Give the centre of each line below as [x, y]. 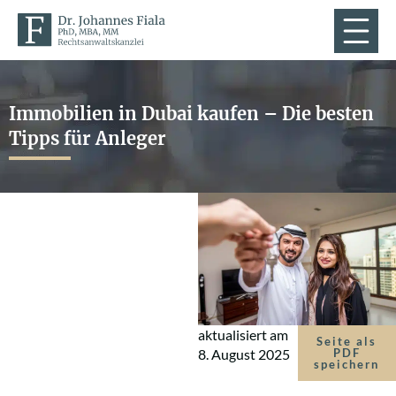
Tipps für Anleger [88, 139]
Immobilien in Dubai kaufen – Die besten [191, 114]
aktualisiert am [243, 334]
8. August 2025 [244, 354]
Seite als [347, 341]
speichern [347, 364]
